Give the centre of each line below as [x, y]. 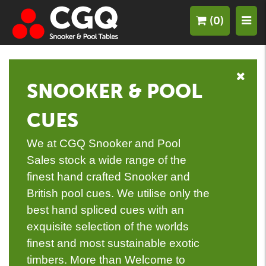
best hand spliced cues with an [105, 210]
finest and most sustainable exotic [113, 243]
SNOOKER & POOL [115, 91]
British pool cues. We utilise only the [118, 193]
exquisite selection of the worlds [108, 227]
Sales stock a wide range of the [107, 160]
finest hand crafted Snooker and [108, 177]
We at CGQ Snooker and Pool [104, 143]
